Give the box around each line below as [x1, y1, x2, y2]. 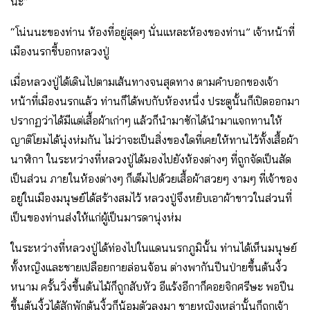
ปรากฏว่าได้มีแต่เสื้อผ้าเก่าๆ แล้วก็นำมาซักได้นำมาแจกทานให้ [10, 113, 282, 128]
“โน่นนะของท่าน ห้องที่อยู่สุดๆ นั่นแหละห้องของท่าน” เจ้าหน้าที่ [10, 25, 295, 39]
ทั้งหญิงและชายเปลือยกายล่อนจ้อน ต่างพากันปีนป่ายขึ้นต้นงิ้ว [10, 260, 287, 275]
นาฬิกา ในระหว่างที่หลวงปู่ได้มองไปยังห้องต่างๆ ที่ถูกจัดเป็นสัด [10, 152, 291, 167]
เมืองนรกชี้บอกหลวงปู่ [10, 44, 109, 59]
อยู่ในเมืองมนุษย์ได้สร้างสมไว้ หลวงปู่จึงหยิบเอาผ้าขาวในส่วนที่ [10, 191, 292, 206]
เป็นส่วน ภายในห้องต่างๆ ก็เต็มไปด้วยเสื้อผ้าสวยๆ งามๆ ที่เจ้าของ [10, 172, 298, 186]
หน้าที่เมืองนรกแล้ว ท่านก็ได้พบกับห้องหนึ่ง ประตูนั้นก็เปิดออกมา [10, 94, 300, 109]
